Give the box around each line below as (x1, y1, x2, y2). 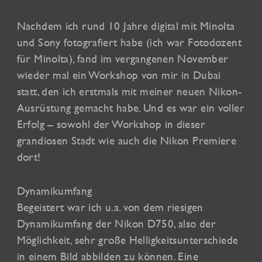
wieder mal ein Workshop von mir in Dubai (16, 68, 221, 81)
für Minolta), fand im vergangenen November (16, 51, 229, 65)
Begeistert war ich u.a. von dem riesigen (16, 200, 204, 213)
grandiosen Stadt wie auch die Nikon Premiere (16, 133, 237, 147)
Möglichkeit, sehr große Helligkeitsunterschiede (16, 233, 239, 246)
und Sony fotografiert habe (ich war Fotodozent (16, 35, 242, 49)
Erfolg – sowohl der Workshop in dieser (16, 117, 205, 130)
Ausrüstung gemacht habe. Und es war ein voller (16, 101, 244, 114)
